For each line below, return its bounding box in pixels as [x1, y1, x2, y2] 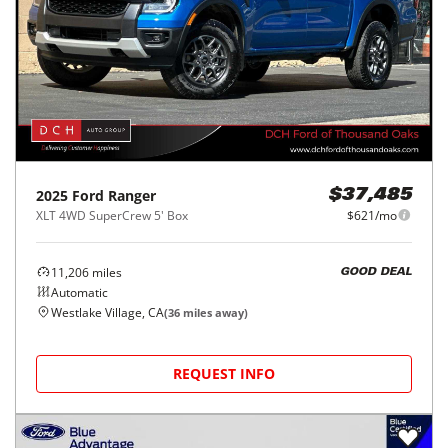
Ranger [108, 185, 156, 205]
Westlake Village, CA [51, 303, 164, 321]
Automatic [51, 283, 108, 301]
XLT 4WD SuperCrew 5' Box [36, 206, 188, 224]
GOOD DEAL [340, 267, 412, 279]
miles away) [180, 304, 248, 320]
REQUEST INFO [173, 363, 275, 383]
